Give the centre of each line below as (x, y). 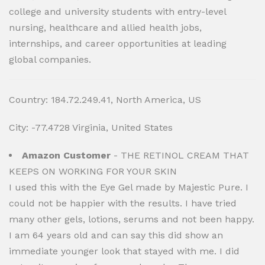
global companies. (50, 59)
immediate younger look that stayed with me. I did (124, 251)
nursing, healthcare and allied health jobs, (105, 28)
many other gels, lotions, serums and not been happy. (132, 219)
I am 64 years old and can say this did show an (116, 235)
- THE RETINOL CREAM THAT (180, 155)
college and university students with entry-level (117, 12)
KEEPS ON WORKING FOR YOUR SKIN (93, 171)
